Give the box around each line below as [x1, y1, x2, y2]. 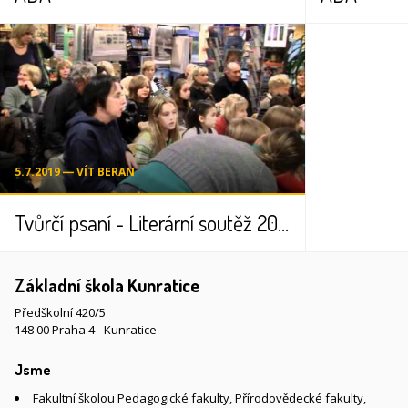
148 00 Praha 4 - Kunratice [15, 321, 157, 339]
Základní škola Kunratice [15, 273, 199, 298]
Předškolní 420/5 [15, 304, 106, 321]
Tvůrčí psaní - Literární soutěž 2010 [278, 209, 289, 238]
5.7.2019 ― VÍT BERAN [15, 164, 135, 180]
